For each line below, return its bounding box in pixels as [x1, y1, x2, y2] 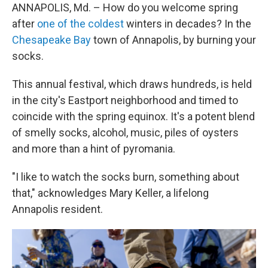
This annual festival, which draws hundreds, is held [12, 78, 252, 90]
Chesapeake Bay [12, 33, 91, 46]
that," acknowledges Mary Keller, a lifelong [12, 187, 209, 199]
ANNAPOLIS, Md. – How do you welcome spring [12, 1, 238, 14]
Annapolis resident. [12, 203, 103, 215]
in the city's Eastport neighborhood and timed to [12, 94, 238, 106]
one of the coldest [37, 17, 124, 30]
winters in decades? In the [124, 17, 251, 30]
